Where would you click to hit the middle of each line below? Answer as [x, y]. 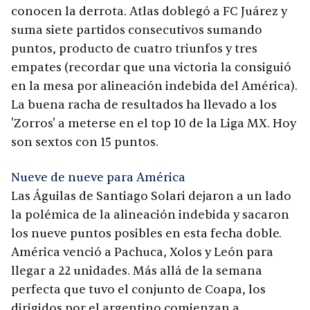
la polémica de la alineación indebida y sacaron [150, 215]
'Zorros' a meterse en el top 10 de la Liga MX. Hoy [154, 124]
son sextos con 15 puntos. [85, 143]
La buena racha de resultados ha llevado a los [144, 105]
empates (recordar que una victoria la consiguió [151, 68]
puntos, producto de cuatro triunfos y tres [134, 49]
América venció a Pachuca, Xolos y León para [142, 253]
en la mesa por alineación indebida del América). [154, 86]
